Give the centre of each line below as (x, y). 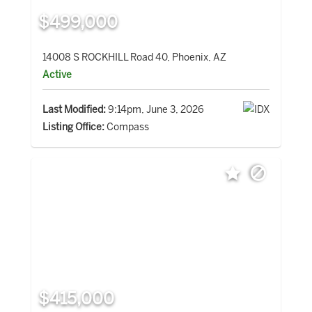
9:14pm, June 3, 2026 (155, 110)
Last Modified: (74, 110)
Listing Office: (73, 127)
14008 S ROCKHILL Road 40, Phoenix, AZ (134, 58)
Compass (126, 127)
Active (57, 75)
